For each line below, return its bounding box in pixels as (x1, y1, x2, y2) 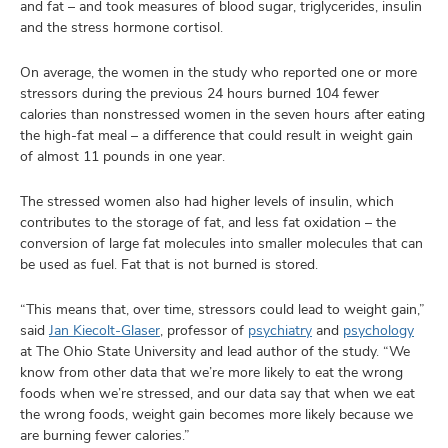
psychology (343, 321, 414, 339)
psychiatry (248, 321, 312, 339)
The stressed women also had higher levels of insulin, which (20, 192, 394, 210)
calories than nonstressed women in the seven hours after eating (20, 105, 425, 123)
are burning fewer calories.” (20, 426, 190, 444)
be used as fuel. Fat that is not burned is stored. (20, 255, 318, 273)
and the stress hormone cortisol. (20, 18, 223, 36)
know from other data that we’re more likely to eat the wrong (20, 363, 403, 381)
